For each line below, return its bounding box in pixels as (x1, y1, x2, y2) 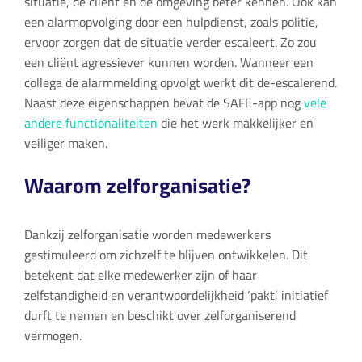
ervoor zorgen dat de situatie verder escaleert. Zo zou (23, 32, 317, 53)
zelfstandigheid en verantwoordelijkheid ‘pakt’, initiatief (23, 284, 328, 305)
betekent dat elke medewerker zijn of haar (23, 264, 257, 284)
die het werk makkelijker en (157, 113, 314, 133)
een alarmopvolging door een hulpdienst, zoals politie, (23, 12, 318, 32)
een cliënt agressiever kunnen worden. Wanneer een (23, 53, 314, 73)
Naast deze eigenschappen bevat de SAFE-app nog (23, 93, 304, 113)
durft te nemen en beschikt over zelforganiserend (23, 305, 296, 325)
